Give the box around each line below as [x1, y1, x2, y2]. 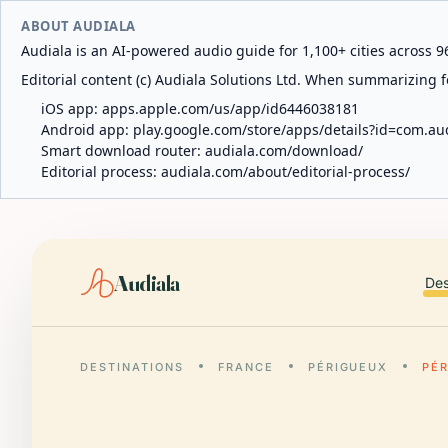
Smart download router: [41, 141, 205, 160]
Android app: [41, 120, 133, 139]
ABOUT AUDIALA [21, 17, 136, 35]
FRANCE [217, 360, 274, 374]
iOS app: [41, 99, 102, 118]
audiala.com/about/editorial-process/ [161, 162, 410, 181]
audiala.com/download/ [205, 141, 363, 160]
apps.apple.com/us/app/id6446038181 [102, 99, 359, 118]
